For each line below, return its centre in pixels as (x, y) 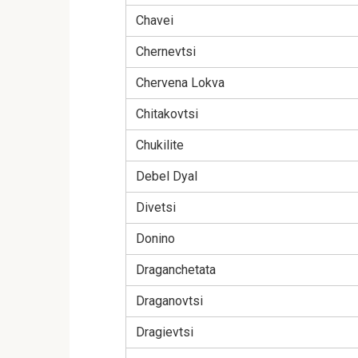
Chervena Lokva (180, 83)
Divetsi (156, 208)
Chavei (155, 21)
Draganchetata (176, 270)
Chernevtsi (166, 52)
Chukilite (160, 145)
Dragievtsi (165, 332)
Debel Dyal (167, 177)
